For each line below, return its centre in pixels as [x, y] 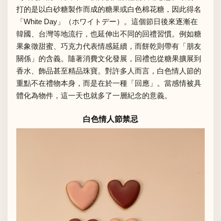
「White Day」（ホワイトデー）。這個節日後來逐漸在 [107, 21]
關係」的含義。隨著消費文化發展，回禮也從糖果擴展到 [109, 58]
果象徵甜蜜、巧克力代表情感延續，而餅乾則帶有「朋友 [109, 46]
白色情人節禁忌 [110, 119]
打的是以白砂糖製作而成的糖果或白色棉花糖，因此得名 [109, 9]
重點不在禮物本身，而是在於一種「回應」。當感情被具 [109, 83]
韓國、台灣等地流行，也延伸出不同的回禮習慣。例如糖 [109, 34]
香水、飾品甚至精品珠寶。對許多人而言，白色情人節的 [109, 71]
